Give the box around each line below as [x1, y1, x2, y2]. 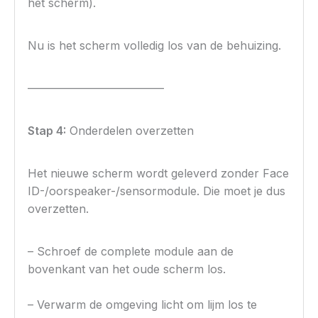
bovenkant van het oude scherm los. [28, 262, 226, 277]
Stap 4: [28, 124, 67, 138]
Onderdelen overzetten [66, 124, 194, 138]
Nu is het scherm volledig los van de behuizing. [28, 38, 282, 53]
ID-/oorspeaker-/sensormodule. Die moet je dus [28, 184, 286, 199]
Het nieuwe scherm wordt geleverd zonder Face [28, 166, 290, 181]
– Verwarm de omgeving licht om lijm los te [28, 297, 258, 312]
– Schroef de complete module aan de [28, 244, 234, 259]
